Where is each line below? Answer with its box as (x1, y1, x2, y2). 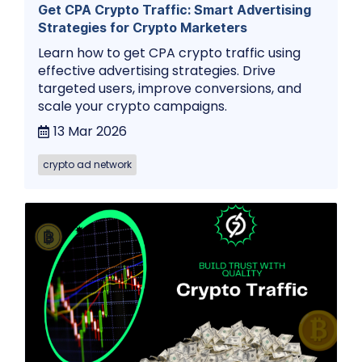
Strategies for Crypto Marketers (38, 19, 247, 36)
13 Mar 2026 (53, 122, 127, 141)
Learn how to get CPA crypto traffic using (38, 44, 301, 63)
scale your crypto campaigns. (38, 97, 227, 116)
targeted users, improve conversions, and (38, 79, 301, 99)
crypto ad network (43, 158, 132, 172)
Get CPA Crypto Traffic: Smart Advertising (38, 2, 311, 19)
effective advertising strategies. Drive (38, 61, 276, 81)
